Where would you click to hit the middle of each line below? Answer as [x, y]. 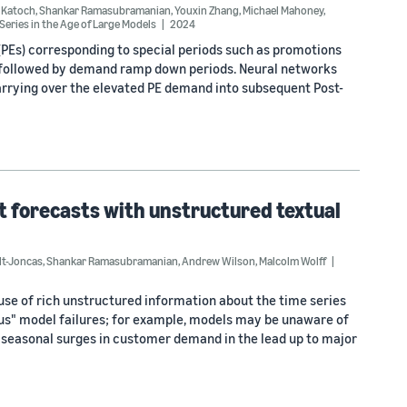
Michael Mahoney [283, 10]
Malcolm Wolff [293, 261]
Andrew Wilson [218, 261]
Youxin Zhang [207, 10]
